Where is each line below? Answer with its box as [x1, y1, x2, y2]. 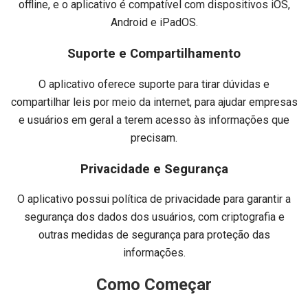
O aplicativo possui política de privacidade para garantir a [17, 192, 291, 206]
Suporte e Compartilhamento [67, 46, 241, 62]
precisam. [131, 131, 177, 144]
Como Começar [96, 275, 212, 295]
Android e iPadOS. [110, 16, 198, 30]
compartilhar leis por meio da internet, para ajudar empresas [10, 95, 298, 109]
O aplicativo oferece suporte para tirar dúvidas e [38, 77, 269, 91]
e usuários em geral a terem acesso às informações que [19, 113, 289, 126]
